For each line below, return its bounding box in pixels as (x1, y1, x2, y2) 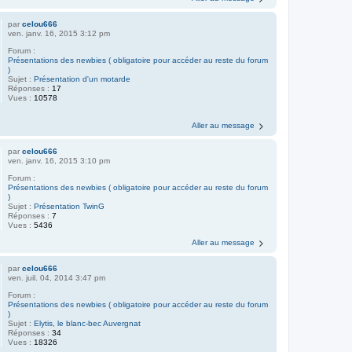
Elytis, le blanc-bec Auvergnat (34, 318, 141, 328)
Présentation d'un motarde (34, 75, 131, 84)
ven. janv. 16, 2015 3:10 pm (8, 156, 111, 165)
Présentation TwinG (34, 201, 105, 211)
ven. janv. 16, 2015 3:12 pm (8, 29, 111, 38)
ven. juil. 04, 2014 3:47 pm (8, 273, 106, 282)
